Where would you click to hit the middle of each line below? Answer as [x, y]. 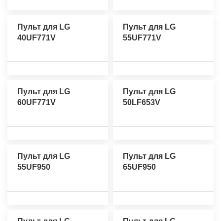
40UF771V [37, 38]
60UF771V [37, 103]
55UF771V [142, 38]
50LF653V [142, 103]
